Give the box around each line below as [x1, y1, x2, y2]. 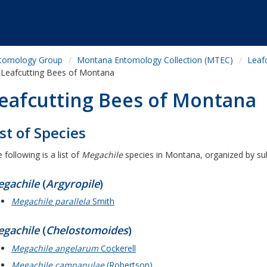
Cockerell [98, 242, 136, 254]
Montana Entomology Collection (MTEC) [77, 54, 233, 66]
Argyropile [46, 176, 100, 191]
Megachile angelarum [11, 242, 98, 254]
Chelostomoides [46, 223, 128, 238]
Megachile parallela [11, 195, 90, 207]
